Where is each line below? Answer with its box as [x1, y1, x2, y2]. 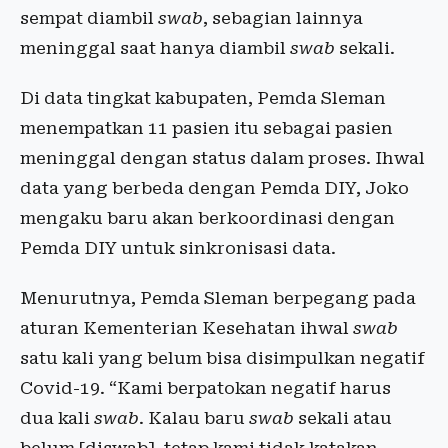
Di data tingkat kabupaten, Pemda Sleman [20, 87, 386, 108]
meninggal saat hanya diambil [20, 37, 290, 58]
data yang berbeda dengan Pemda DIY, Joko [20, 177, 409, 198]
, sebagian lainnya [203, 7, 363, 28]
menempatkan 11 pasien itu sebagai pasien [20, 117, 393, 138]
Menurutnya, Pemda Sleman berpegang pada [20, 287, 416, 308]
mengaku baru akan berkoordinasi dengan [20, 207, 395, 228]
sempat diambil [20, 7, 158, 28]
